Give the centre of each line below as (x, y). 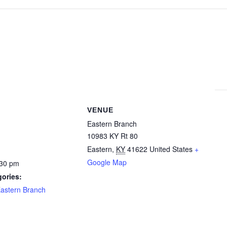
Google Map (107, 162)
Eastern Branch (112, 123)
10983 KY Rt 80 (113, 136)
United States (171, 149)
